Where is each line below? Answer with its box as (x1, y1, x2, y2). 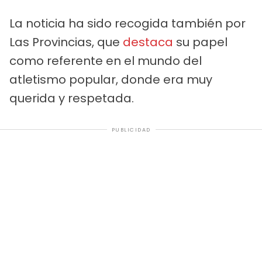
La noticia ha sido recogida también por (9, 15, 246, 32)
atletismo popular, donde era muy (9, 71, 212, 88)
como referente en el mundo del (9, 52, 202, 69)
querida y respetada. (9, 89, 134, 106)
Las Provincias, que (9, 33, 123, 50)
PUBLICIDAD (111, 126, 151, 133)
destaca (123, 33, 173, 50)
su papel (173, 33, 227, 50)
